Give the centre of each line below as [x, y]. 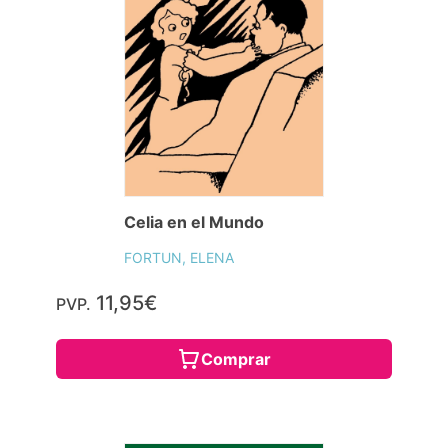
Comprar [236, 359]
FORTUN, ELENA [179, 258]
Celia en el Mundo [194, 222]
